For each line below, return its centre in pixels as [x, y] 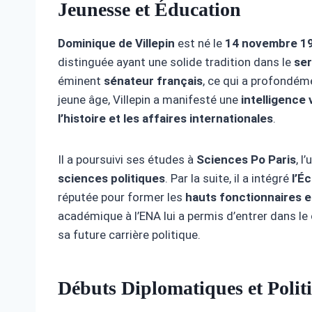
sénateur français [153, 81]
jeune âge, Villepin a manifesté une [149, 100]
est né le [200, 44]
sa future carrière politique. [129, 235]
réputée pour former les [122, 197]
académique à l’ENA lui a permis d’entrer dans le [184, 216]
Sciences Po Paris [246, 160]
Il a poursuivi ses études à [127, 160]
